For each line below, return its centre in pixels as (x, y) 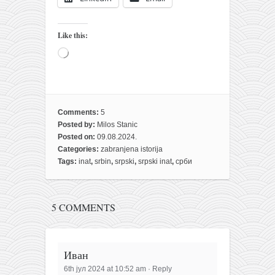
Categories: (79, 149)
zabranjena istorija (132, 149)
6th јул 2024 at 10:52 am (105, 269)
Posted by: (77, 124)
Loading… (86, 52)
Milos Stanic (117, 124)
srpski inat (155, 161)
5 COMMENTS (83, 207)
